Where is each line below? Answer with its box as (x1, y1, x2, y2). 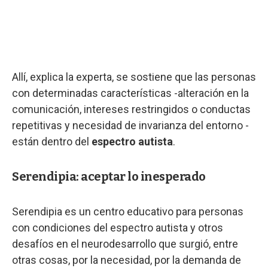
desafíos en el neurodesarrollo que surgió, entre (12, 237, 238, 250)
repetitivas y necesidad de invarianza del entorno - (12, 118, 249, 132)
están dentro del (12, 135, 92, 148)
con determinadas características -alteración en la (12, 86, 249, 99)
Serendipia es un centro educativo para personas (12, 205, 243, 218)
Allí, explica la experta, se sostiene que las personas (12, 70, 256, 83)
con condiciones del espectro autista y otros (12, 221, 223, 234)
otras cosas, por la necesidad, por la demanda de (12, 253, 241, 266)
